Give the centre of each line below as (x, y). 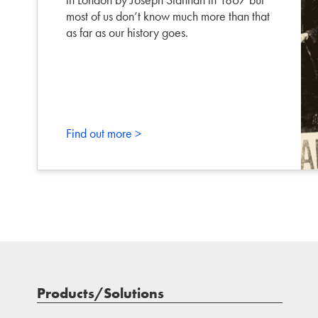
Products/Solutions (100, 293)
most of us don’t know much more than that (168, 16)
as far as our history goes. (127, 32)
